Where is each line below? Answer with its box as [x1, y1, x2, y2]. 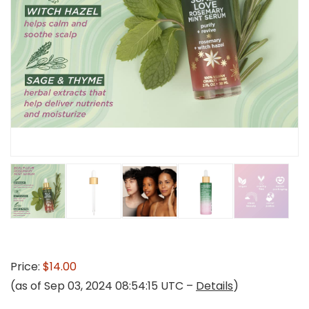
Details [196, 278, 233, 294]
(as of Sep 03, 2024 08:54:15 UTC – [10, 278, 196, 294]
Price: [10, 259, 43, 275]
